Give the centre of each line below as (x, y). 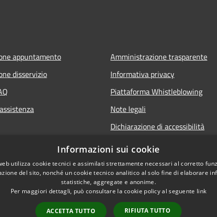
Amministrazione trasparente (159, 56)
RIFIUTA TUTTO (148, 210)
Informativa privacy (142, 74)
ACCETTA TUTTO (71, 211)
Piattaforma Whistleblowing (156, 91)
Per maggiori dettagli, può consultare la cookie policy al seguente (103, 191)
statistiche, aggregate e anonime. (108, 182)
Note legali (128, 109)
